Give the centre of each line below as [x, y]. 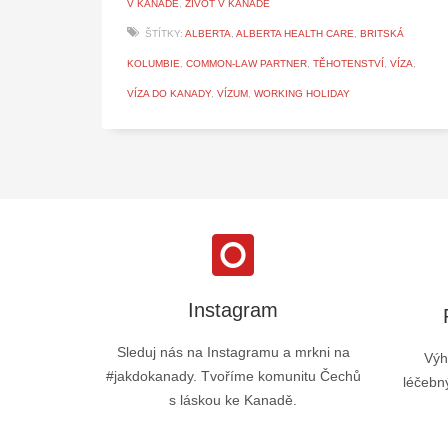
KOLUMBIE [153, 64]
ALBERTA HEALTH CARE [295, 34]
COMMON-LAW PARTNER [246, 64]
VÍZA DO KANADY [169, 94]
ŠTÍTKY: [165, 34]
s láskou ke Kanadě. [233, 400]
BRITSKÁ [382, 34]
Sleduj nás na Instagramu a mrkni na [233, 352]
